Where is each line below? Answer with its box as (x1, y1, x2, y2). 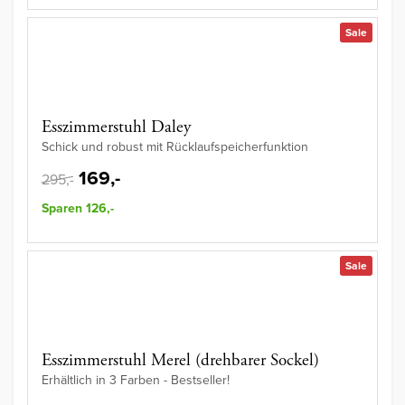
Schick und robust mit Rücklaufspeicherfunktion (42, 137, 308, 157)
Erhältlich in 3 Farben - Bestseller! (42, 371, 230, 391)
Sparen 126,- (42, 199, 114, 219)
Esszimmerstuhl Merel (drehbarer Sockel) (42, 350, 319, 372)
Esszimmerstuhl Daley (42, 117, 191, 139)
